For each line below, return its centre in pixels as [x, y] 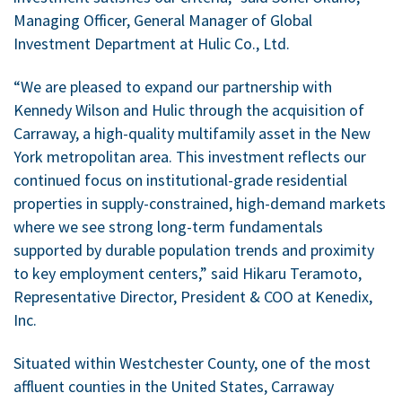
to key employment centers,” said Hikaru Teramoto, [188, 273]
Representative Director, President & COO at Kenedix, [193, 296]
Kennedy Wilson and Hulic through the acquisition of [189, 109]
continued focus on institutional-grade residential [180, 179]
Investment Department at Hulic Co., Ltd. [152, 43]
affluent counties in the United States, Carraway [174, 386]
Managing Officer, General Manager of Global [163, 20]
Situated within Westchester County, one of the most [192, 363]
